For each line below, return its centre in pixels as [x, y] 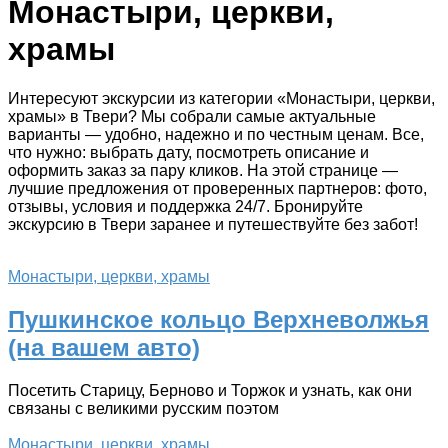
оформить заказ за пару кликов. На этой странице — [203, 170]
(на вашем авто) [104, 347]
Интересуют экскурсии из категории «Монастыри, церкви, [221, 98]
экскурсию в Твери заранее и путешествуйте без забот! [213, 224]
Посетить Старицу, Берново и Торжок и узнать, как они [210, 390]
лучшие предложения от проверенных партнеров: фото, [217, 188]
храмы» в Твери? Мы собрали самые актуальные [192, 116]
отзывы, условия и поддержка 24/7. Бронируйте [185, 206]
